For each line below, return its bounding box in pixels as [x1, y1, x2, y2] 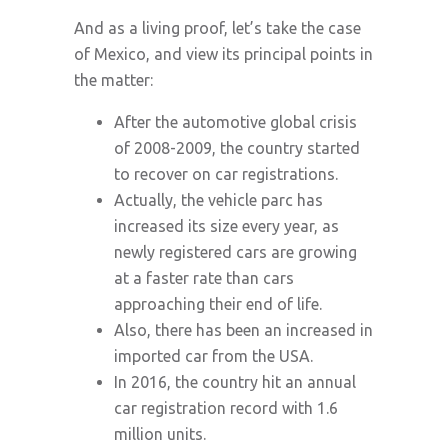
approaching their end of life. [114, 295, 322, 313]
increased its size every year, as [114, 217, 339, 235]
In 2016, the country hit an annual [114, 373, 356, 391]
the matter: [74, 71, 153, 89]
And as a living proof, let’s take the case [74, 19, 361, 37]
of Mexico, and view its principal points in [74, 45, 373, 63]
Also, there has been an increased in [114, 321, 373, 339]
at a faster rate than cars [114, 269, 294, 287]
